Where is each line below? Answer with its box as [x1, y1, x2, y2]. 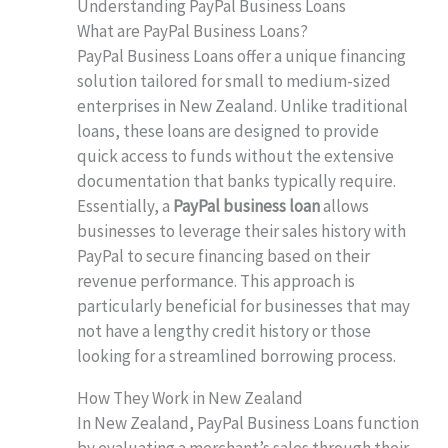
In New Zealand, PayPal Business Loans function [77, 411, 420, 434]
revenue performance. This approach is [77, 269, 356, 292]
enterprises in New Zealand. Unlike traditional [77, 94, 409, 117]
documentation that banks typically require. [77, 169, 397, 192]
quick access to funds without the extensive [77, 144, 395, 167]
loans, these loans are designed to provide [77, 119, 380, 142]
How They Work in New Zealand [77, 386, 304, 409]
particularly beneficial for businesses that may [77, 294, 411, 317]
